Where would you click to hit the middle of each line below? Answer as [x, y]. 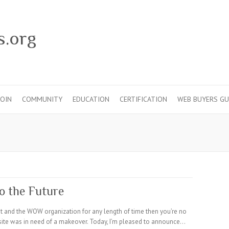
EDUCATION [91, 99]
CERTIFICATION [143, 99]
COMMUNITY [42, 99]
